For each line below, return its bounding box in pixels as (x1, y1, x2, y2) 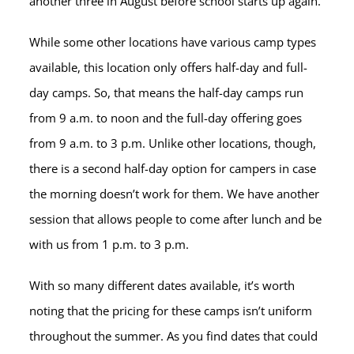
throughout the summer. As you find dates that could (29, 328, 318, 344)
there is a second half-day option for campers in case (29, 160, 317, 176)
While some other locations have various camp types (29, 34, 317, 50)
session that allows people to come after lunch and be (29, 211, 322, 227)
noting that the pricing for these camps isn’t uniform (29, 303, 313, 318)
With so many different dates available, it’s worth (29, 277, 296, 293)
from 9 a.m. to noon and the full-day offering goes (29, 110, 303, 126)
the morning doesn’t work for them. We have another (29, 186, 320, 201)
